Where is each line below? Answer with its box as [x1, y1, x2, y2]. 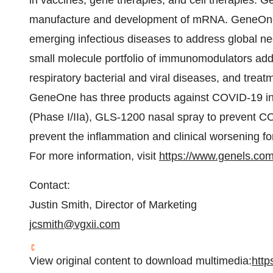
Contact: [29, 179, 70, 191]
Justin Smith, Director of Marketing [29, 199, 197, 211]
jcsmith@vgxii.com [29, 218, 120, 230]
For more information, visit [29, 150, 159, 162]
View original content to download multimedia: [29, 255, 252, 267]
